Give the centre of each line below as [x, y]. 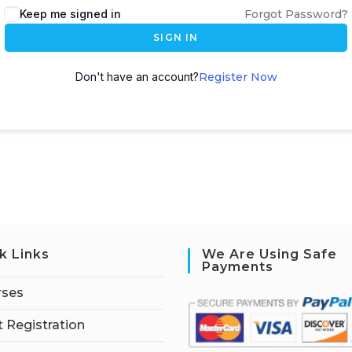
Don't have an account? [137, 77]
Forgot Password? [296, 14]
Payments [238, 267]
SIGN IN [176, 37]
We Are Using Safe [269, 254]
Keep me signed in [70, 14]
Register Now [238, 77]
